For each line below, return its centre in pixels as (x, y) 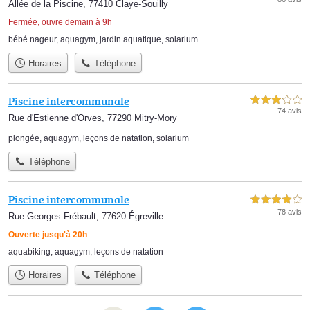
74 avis (290, 110)
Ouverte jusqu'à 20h (48, 235)
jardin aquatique (130, 40)
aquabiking (29, 252)
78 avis (290, 212)
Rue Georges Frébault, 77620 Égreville (86, 217)
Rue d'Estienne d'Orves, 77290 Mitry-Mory (93, 118)
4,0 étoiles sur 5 (276, 200)
